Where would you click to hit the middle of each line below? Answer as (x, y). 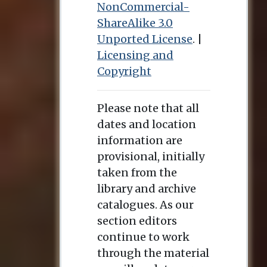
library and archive (147, 189)
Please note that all (148, 108)
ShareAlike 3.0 (135, 23)
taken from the (137, 173)
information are (140, 141)
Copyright (124, 72)
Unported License (145, 39)
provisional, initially (151, 157)
